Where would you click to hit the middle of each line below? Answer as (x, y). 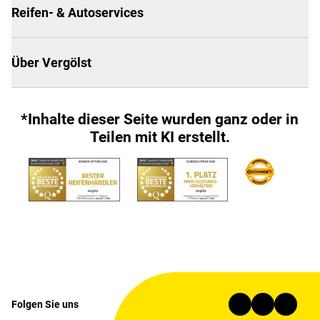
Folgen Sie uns (45, 304)
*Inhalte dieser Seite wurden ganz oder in (160, 119)
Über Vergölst (51, 62)
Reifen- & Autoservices (77, 12)
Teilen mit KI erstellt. (160, 137)
